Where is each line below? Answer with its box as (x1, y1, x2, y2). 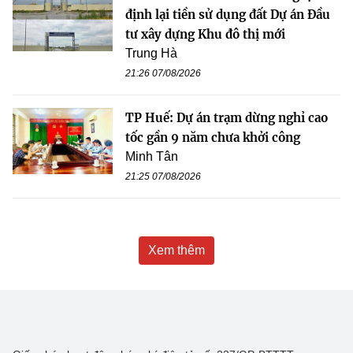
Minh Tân (125, 149, 178, 163)
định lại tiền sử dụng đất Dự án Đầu (125, 6, 330, 22)
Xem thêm (148, 243, 205, 257)
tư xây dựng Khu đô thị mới (125, 26, 285, 42)
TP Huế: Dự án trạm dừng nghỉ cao (125, 110, 328, 125)
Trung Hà (125, 46, 177, 60)
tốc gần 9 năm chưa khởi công (125, 129, 300, 145)
